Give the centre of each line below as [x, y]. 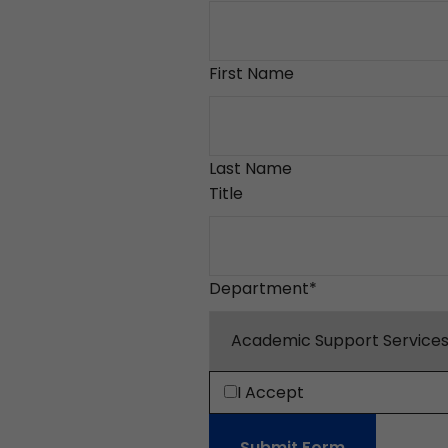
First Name [251, 73]
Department [258, 288]
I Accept [270, 392]
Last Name [250, 168]
